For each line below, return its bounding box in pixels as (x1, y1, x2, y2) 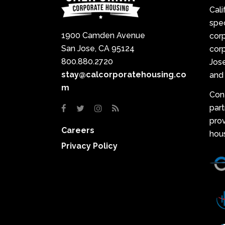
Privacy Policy (61, 141, 118, 151)
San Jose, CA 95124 (61, 43, 135, 53)
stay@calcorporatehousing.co (61, 69, 186, 79)
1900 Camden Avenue (61, 30, 145, 40)
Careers (61, 125, 94, 135)
